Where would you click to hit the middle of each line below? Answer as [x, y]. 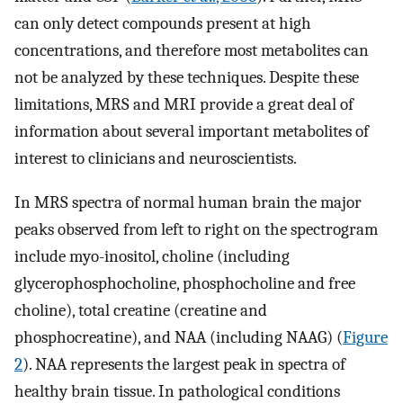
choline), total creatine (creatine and [141, 311]
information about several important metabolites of [192, 132]
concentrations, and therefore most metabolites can [192, 51]
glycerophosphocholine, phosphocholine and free [185, 284]
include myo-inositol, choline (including [152, 257]
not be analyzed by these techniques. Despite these [187, 78]
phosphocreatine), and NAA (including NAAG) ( [179, 338]
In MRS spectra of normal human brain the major [188, 203]
